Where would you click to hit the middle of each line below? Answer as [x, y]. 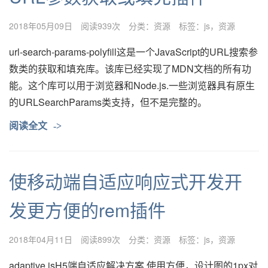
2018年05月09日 [41, 26]
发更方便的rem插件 [87, 210]
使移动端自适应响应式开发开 [126, 181]
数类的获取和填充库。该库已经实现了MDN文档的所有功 [130, 68]
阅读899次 [100, 239]
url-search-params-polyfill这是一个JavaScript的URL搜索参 [133, 52]
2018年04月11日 [41, 239]
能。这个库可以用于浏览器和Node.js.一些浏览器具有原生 [132, 85]
